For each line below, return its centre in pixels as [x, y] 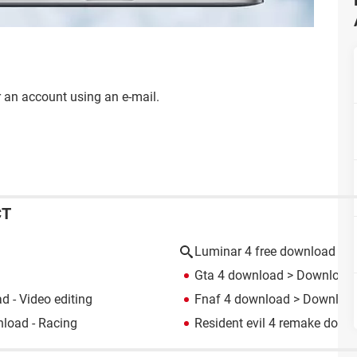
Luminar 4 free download [265, 251]
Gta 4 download [239, 275]
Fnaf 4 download [242, 299]
